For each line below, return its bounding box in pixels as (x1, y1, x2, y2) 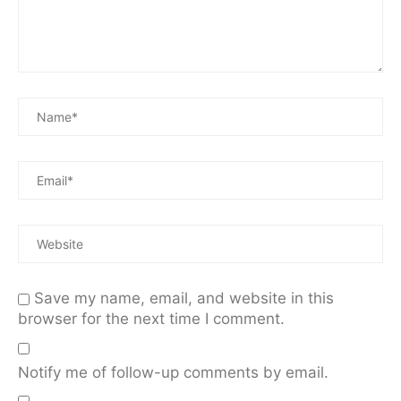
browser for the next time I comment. (18, 309, 285, 328)
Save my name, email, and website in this (34, 288, 334, 307)
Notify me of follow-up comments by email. (18, 363, 328, 381)
